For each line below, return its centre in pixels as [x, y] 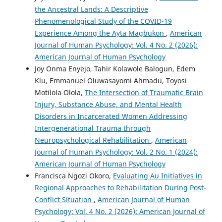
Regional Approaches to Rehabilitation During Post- [120, 188]
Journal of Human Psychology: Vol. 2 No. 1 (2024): [116, 152]
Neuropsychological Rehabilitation [93, 140]
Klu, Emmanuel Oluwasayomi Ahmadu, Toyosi [111, 81]
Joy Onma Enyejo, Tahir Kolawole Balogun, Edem [115, 69]
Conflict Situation [64, 200]
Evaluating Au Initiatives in [158, 176]
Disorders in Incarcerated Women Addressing [111, 116]
